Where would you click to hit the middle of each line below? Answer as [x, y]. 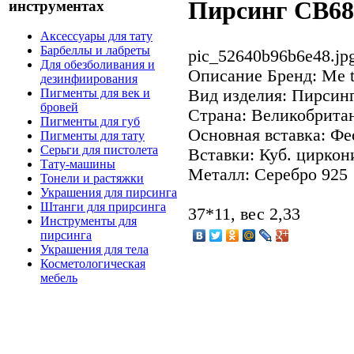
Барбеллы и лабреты [95, 51]
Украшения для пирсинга [109, 193]
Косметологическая [93, 264]
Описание [225, 75]
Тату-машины [78, 164]
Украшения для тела [94, 250]
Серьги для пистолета [99, 150]
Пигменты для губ [90, 122]
